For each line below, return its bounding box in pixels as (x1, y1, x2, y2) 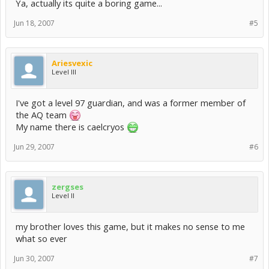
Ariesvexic (52, 58, 92, 68)
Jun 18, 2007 (14, 18, 55, 28)
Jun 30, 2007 (14, 253, 55, 264)
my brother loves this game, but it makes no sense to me (16, 220, 245, 232)
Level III (52, 67, 76, 76)
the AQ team (16, 109, 69, 121)
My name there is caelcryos (16, 121, 127, 133)
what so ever (16, 232, 67, 244)
